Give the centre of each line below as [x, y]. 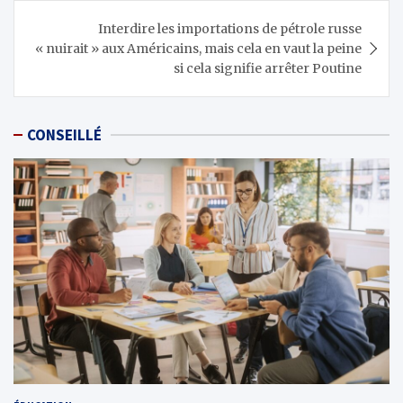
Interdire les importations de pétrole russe [230, 29]
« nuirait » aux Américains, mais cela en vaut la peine [198, 49]
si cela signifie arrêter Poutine [268, 68]
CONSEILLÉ [64, 135]
